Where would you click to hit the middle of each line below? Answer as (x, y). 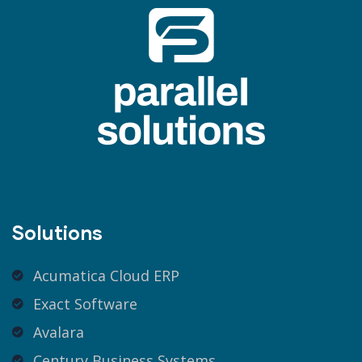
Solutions (57, 232)
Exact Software (85, 303)
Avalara (58, 332)
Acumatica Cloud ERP (106, 275)
